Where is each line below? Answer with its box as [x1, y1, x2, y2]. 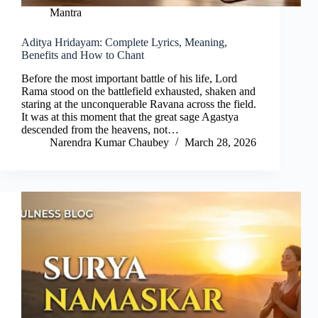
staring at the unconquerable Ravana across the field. [21, 98, 256, 111]
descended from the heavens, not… [21, 124, 179, 136]
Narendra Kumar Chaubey [50, 136, 169, 149]
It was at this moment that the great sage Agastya [21, 111, 238, 124]
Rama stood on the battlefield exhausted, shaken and [21, 85, 256, 98]
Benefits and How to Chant [21, 49, 144, 62]
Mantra [50, 6, 82, 19]
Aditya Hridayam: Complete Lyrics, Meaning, [21, 36, 227, 49]
